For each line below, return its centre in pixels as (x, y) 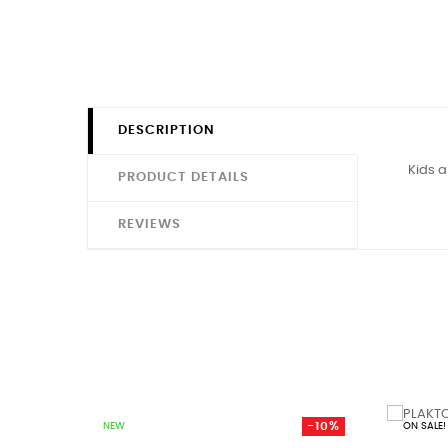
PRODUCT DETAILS (183, 177)
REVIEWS (149, 224)
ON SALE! (424, 425)
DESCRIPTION (166, 130)
